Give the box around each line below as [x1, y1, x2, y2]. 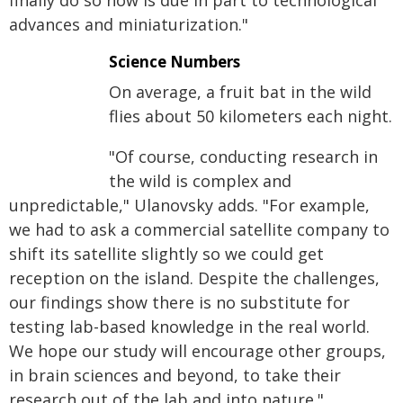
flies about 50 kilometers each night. [109, 105, 392, 128]
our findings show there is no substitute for [9, 291, 350, 314]
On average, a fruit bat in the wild [109, 81, 372, 103]
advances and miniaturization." [9, 13, 248, 36]
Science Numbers [109, 51, 240, 73]
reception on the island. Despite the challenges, [9, 267, 380, 290]
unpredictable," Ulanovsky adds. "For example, [9, 194, 370, 217]
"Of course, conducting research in [109, 146, 378, 168]
